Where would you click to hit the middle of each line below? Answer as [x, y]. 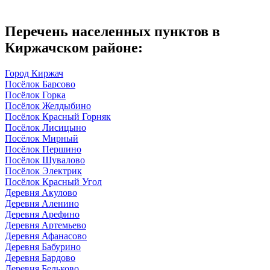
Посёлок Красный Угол [53, 181]
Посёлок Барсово [40, 84]
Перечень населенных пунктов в [112, 31]
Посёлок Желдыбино [48, 105]
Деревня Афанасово [46, 236]
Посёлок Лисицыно [46, 127]
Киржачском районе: [74, 47]
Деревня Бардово [40, 257]
